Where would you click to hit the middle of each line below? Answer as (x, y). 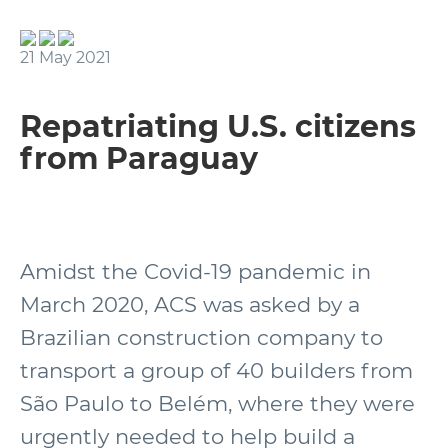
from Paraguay (139, 158)
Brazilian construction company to (201, 337)
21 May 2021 (65, 57)
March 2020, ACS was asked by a (190, 304)
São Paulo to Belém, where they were (217, 403)
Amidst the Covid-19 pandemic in (195, 271)
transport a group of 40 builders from (216, 370)
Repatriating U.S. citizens (218, 126)
